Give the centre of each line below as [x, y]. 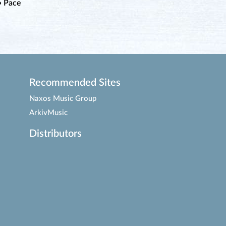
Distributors [56, 134]
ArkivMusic [49, 113]
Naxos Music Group [63, 99]
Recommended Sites [75, 83]
